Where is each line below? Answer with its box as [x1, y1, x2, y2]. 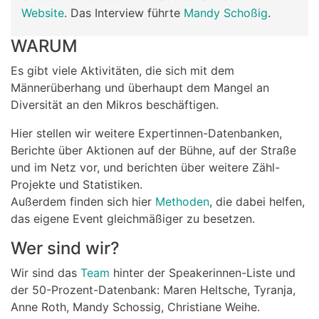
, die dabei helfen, [209, 194, 305, 209]
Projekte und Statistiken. [11, 177, 142, 192]
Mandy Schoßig [184, 5, 268, 20]
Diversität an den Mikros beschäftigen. [11, 97, 219, 112]
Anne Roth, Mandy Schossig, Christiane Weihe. [11, 299, 260, 314]
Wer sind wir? [11, 237, 120, 258]
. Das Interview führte [64, 5, 184, 20]
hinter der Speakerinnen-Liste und [110, 265, 296, 280]
